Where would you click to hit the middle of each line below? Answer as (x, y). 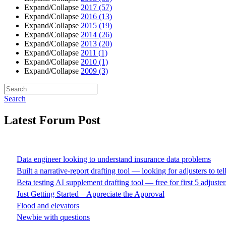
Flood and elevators (48, 206)
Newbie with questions (53, 217)
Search (15, 99)
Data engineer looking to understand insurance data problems (114, 159)
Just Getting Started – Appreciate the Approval (91, 194)
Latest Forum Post (52, 120)
